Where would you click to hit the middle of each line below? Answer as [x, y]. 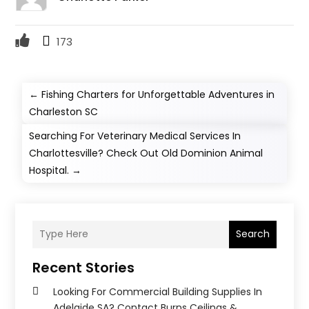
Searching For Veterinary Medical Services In [135, 136]
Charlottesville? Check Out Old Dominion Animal [146, 153]
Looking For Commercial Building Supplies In [158, 291]
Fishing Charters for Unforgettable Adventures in [158, 94]
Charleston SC [64, 111]
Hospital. [49, 170]
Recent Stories [84, 267]
